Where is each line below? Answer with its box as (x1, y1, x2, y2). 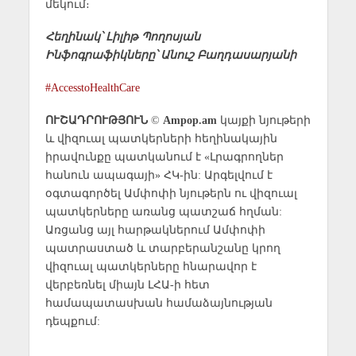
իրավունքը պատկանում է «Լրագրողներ (44, 149, 284, 163)
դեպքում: (44, 314, 100, 327)
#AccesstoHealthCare (44, 80, 140, 94)
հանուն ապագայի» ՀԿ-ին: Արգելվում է (44, 168, 273, 181)
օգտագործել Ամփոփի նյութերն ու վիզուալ (44, 186, 297, 199)
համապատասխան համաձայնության (44, 296, 273, 309)
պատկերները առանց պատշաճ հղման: (44, 204, 282, 218)
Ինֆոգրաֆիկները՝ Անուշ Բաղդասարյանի (44, 48, 296, 61)
